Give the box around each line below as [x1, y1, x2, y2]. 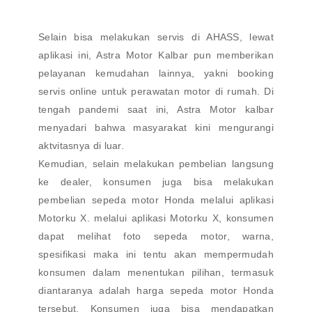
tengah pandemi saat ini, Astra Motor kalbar [38, 104, 274, 115]
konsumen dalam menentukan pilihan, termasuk [38, 267, 274, 278]
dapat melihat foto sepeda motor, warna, [38, 231, 274, 242]
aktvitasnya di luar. [38, 140, 125, 151]
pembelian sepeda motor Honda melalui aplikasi [38, 194, 274, 205]
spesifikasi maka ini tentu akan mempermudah [38, 249, 274, 260]
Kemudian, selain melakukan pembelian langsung [38, 158, 274, 169]
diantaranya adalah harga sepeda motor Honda [38, 285, 274, 296]
